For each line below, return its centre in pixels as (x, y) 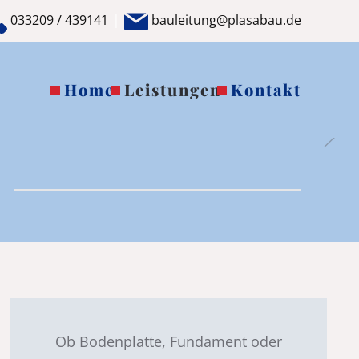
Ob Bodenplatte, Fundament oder (169, 341)
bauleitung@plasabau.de (225, 20)
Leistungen (173, 89)
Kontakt (266, 89)
